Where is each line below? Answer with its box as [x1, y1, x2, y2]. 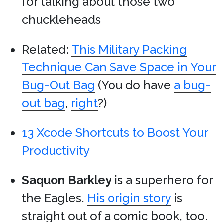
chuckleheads [22, 12, 101, 27]
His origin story [87, 191, 171, 205]
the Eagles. [22, 191, 87, 205]
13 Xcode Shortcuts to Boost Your [22, 125, 208, 140]
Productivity [22, 143, 90, 158]
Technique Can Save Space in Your [22, 60, 216, 74]
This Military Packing [71, 42, 187, 56]
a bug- [174, 78, 211, 92]
